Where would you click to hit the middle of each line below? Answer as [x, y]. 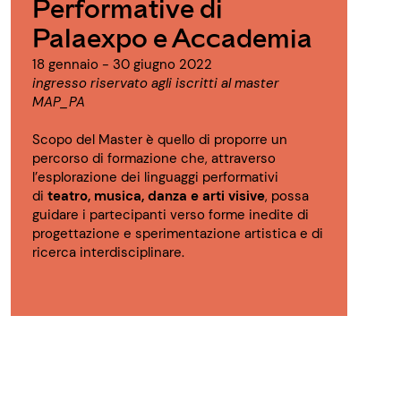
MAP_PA [59, 102]
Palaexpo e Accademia [172, 37]
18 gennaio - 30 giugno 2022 [122, 65]
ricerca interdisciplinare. [108, 253]
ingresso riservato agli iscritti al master [156, 84]
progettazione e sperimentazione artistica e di [178, 234]
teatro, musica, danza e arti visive [156, 196]
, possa [287, 196]
